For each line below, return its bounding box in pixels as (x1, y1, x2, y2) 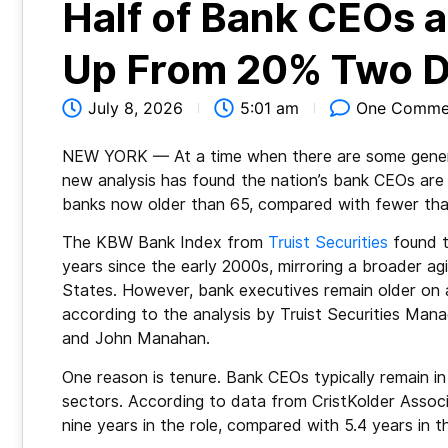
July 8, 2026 (88, 97, 183, 118)
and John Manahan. (62, 329, 210, 349)
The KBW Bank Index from (62, 233, 268, 253)
